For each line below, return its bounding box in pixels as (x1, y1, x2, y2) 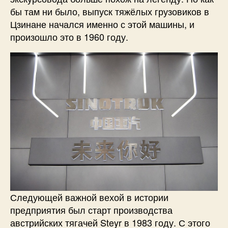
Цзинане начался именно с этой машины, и (10, 17, 194, 31)
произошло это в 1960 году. (10, 30, 128, 44)
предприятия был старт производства (10, 203, 173, 217)
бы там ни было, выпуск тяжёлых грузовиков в (10, 5, 209, 18)
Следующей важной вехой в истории (10, 190, 168, 204)
